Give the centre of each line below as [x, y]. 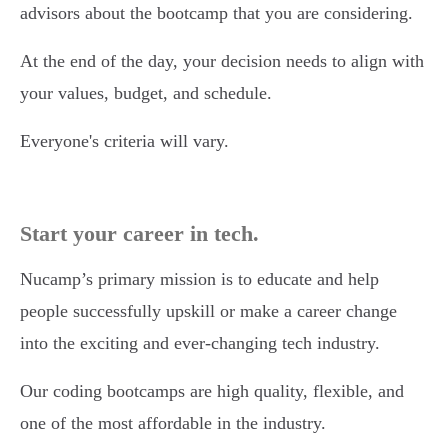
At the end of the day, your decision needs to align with [222, 61]
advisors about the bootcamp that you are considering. [216, 13]
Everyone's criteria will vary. [124, 141]
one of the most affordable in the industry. [173, 423]
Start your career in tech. [139, 234]
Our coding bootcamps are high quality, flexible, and [212, 391]
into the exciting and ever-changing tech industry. [200, 343]
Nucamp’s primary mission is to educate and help [199, 279]
